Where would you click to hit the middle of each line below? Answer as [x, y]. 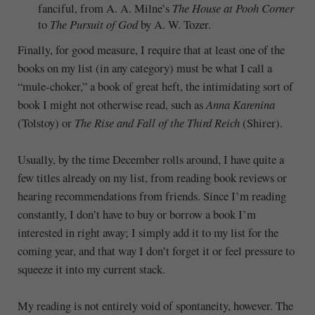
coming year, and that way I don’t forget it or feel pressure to [156, 251]
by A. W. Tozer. [175, 25]
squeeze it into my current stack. [91, 269]
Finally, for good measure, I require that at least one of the [151, 50]
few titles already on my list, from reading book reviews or [152, 178]
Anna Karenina [240, 105]
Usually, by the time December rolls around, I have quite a [150, 159]
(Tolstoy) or [46, 123]
